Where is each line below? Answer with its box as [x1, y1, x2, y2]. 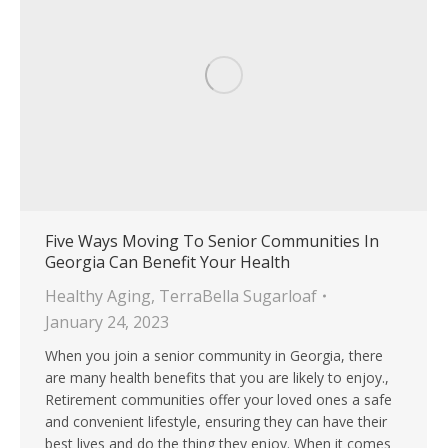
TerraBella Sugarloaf [159, 285, 317, 308]
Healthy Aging [45, 285, 151, 308]
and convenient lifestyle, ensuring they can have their [45, 412, 387, 432]
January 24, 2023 [45, 311, 169, 334]
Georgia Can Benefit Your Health [45, 251, 290, 274]
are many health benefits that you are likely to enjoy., [45, 368, 389, 388]
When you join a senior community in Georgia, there [45, 346, 383, 366]
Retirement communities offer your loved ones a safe [45, 390, 392, 410]
